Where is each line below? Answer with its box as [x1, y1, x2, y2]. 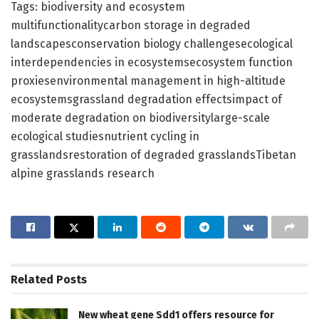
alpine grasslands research [11, 166, 155, 180]
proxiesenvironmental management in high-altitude [11, 73, 286, 88]
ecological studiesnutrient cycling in [11, 129, 199, 143]
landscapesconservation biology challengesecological [11, 36, 293, 51]
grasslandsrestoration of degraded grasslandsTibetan [11, 147, 296, 162]
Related [11, 272, 53, 286]
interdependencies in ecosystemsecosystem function [11, 55, 293, 69]
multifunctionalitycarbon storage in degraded [11, 18, 251, 32]
